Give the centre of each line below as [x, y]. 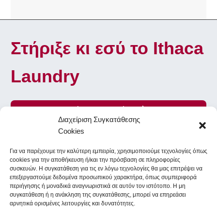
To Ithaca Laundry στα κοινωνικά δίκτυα [108, 159]
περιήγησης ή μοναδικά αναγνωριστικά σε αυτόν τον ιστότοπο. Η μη [98, 186]
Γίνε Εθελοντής [101, 109]
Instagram [140, 190]
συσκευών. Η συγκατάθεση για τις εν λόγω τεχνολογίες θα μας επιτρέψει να [106, 169]
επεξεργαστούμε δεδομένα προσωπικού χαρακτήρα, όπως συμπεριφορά [103, 177]
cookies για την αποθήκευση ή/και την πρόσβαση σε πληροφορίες [95, 160]
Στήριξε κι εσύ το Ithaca [107, 48]
